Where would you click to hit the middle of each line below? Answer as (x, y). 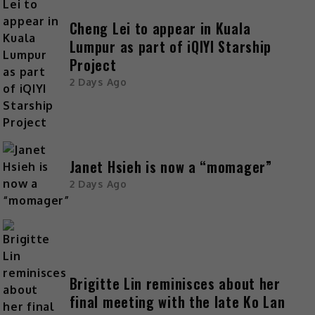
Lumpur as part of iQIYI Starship (171, 47)
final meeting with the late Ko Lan (177, 302)
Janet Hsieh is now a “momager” (171, 167)
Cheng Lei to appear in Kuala (160, 28)
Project (93, 65)
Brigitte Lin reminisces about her (175, 284)
